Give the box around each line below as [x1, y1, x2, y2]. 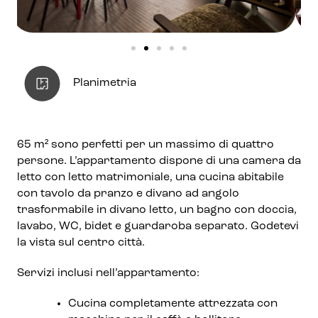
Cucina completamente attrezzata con [68, 298, 278, 309]
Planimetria [72, 77, 136, 89]
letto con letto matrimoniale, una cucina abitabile [17, 172, 284, 183]
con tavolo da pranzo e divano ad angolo [17, 188, 239, 199]
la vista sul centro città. [17, 237, 145, 248]
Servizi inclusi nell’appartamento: [17, 268, 199, 279]
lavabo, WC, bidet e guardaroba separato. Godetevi [17, 221, 299, 232]
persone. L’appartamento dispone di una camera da [17, 155, 301, 167]
